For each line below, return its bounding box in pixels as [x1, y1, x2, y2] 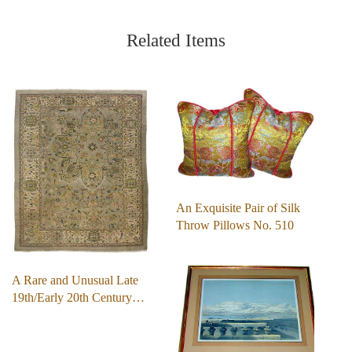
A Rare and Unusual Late [12, 273, 138, 287]
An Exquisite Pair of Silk [176, 200, 300, 214]
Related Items [126, 30, 225, 50]
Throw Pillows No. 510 [176, 218, 294, 232]
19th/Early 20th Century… [12, 290, 145, 304]
